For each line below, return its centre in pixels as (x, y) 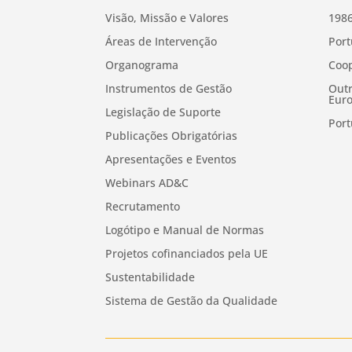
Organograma (142, 65)
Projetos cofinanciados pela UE (187, 254)
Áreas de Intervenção (161, 42)
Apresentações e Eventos (171, 159)
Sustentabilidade (150, 277)
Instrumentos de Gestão (169, 89)
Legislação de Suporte (163, 112)
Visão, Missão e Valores (167, 18)
